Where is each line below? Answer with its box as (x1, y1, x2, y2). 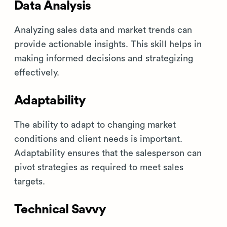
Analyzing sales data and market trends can (14, 25, 192, 35)
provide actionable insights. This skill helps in (14, 40, 202, 49)
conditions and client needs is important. (14, 134, 182, 144)
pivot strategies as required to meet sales (14, 163, 183, 172)
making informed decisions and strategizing (14, 54, 193, 63)
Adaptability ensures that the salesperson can (14, 148, 202, 158)
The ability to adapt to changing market (14, 120, 176, 130)
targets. (14, 177, 45, 186)
